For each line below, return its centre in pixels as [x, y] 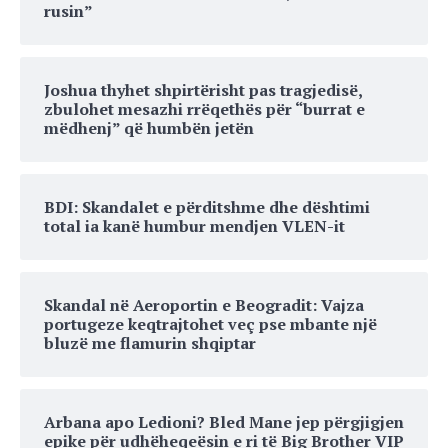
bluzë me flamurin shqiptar [150, 342]
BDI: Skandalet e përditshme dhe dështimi [207, 206]
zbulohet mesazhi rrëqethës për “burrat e [204, 108]
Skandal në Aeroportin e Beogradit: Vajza [204, 304]
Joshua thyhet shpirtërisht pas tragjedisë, [203, 89]
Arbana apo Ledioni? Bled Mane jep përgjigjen [224, 421]
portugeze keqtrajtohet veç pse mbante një [210, 323]
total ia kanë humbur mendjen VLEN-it [194, 225]
